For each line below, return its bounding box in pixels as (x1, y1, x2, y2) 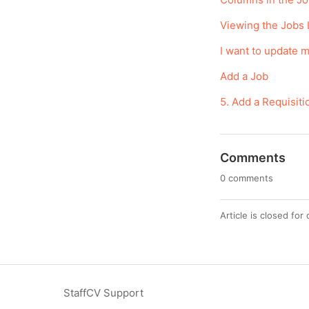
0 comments (220, 172, 274, 183)
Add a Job (220, 69, 269, 83)
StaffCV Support (63, 286, 143, 299)
